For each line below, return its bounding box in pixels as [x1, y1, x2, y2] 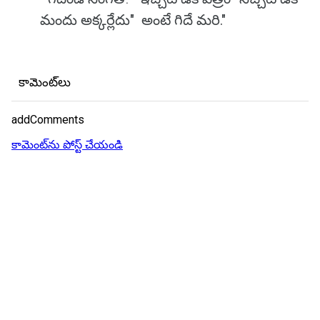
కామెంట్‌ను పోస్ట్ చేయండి [11, 138, 123, 151]
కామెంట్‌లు [19, 75, 71, 89]
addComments [11, 113, 84, 126]
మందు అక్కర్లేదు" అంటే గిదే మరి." [40, 11, 226, 29]
